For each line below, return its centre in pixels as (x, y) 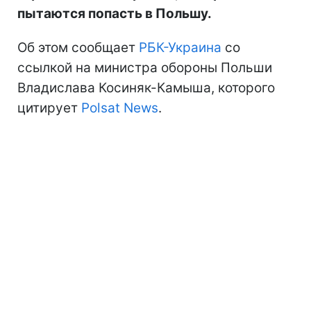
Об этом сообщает (78, 47)
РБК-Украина (180, 47)
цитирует (49, 108)
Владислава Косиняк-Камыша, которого (146, 87)
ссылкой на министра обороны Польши (145, 67)
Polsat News (120, 108)
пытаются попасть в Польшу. (115, 13)
